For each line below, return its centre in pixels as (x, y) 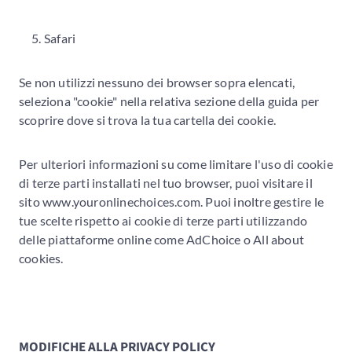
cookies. (41, 258)
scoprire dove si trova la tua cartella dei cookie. (148, 119)
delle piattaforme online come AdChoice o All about (162, 239)
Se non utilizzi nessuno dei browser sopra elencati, (157, 82)
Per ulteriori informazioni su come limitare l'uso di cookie (176, 163)
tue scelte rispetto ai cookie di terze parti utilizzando (163, 220)
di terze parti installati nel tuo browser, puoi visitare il (166, 182)
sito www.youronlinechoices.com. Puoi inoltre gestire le (172, 201)
